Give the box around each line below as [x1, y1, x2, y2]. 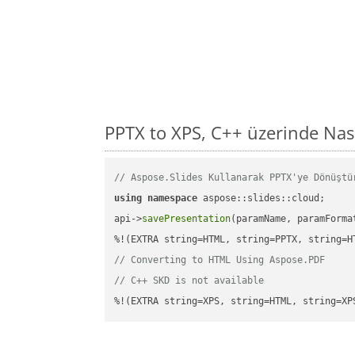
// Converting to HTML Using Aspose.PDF [114, 254, 326, 266]
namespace [147, 193, 198, 204]
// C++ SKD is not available [114, 275, 265, 287]
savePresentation [142, 213, 231, 225]
